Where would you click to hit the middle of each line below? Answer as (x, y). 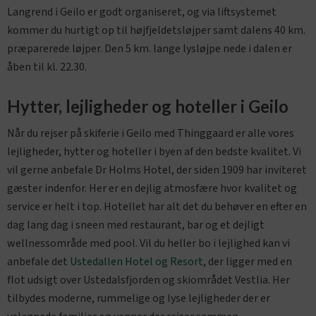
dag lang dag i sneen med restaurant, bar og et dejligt (136, 225)
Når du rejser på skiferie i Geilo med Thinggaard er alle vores (151, 133)
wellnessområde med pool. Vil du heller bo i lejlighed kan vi (148, 243)
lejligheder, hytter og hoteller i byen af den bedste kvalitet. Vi (154, 151)
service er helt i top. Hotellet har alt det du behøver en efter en (157, 206)
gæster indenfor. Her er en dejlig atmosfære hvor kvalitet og (152, 188)
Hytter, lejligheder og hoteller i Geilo (148, 106)
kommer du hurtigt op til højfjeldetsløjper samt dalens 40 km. (156, 30)
